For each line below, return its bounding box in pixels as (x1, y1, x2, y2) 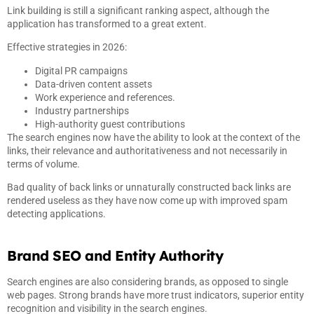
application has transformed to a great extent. (7, 18, 207, 29)
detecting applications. (7, 207, 106, 219)
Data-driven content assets (35, 78, 152, 90)
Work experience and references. (35, 91, 175, 103)
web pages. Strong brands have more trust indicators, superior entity (7, 289, 304, 301)
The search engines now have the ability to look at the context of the (7, 131, 300, 143)
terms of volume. (7, 158, 80, 170)
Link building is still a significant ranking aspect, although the (7, 4, 269, 16)
